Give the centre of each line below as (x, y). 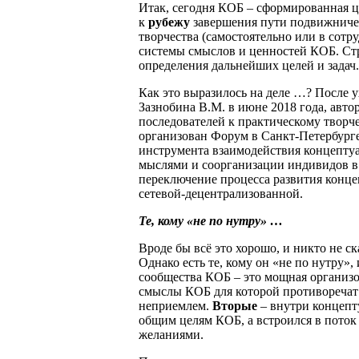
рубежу (169, 22)
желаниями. (171, 334)
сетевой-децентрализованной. (221, 193)
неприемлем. (175, 305)
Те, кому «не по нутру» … (211, 220)
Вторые (235, 305)
